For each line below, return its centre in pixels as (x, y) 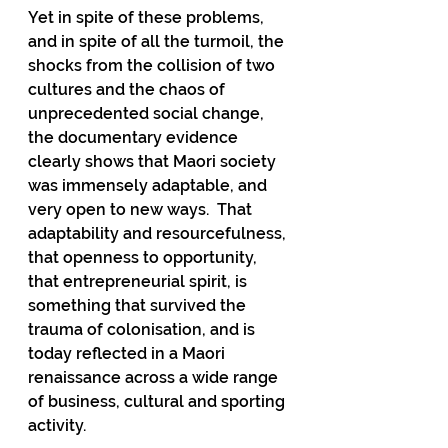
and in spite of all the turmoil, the (158, 41)
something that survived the (139, 305)
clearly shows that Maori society (154, 161)
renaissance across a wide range (155, 377)
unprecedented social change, (148, 113)
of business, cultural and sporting (158, 401)
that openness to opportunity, (144, 257)
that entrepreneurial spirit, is (139, 281)
